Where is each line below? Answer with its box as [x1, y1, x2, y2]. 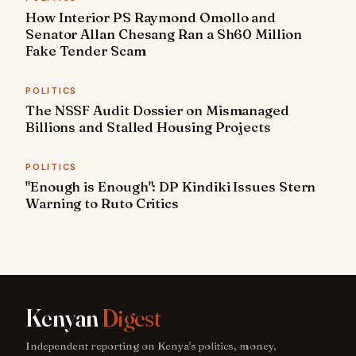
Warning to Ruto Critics [25, 195, 180, 212]
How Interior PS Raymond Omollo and [25, 9, 277, 26]
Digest [101, 304, 161, 334]
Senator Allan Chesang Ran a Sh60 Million [25, 25, 302, 43]
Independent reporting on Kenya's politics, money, [25, 339, 277, 353]
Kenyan [25, 304, 102, 334]
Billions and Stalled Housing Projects [25, 118, 271, 136]
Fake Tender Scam [25, 42, 146, 60]
